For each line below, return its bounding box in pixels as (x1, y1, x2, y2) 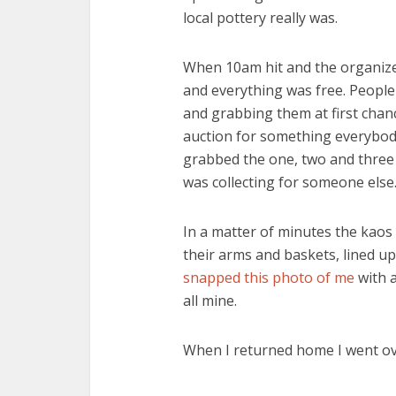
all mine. (183, 291, 237, 310)
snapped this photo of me (183, 268, 358, 287)
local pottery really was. (183, 8, 338, 27)
